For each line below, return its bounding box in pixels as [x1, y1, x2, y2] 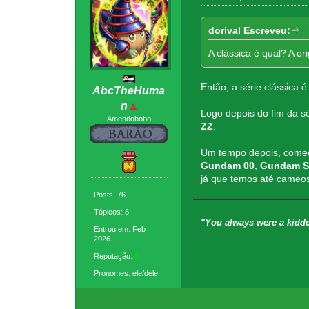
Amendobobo [106, 114, 151, 123]
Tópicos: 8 [94, 207, 130, 216]
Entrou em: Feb [94, 224, 146, 233]
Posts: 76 [94, 190, 126, 199]
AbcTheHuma [92, 84, 166, 97]
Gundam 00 [200, 160, 255, 172]
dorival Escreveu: [208, 25, 290, 37]
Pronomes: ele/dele [94, 268, 159, 277]
